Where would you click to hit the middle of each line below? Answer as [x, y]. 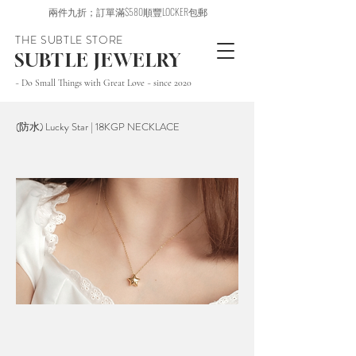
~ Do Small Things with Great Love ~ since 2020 [103, 83]
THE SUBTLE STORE [70, 40]
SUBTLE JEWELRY [98, 60]
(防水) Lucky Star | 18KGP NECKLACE [98, 127]
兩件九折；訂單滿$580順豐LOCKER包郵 [128, 12]
